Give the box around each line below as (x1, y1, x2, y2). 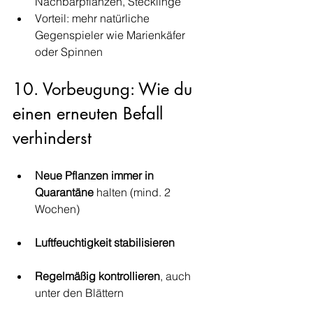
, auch (160, 269, 194, 283)
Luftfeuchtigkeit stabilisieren (35, 235, 175, 249)
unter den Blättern (35, 286, 124, 300)
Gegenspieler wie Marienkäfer (35, 28, 188, 42)
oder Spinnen (35, 45, 103, 59)
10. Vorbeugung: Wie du (13, 78, 197, 100)
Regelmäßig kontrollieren (35, 269, 160, 283)
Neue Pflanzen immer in (35, 168, 156, 182)
